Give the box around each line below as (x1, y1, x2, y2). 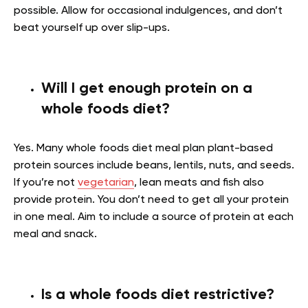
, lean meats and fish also (134, 177, 264, 188)
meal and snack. (14, 228, 97, 240)
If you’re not (14, 177, 78, 188)
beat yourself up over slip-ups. (14, 22, 170, 34)
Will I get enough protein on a (41, 80, 252, 96)
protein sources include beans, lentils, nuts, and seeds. (14, 159, 294, 171)
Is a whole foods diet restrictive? (41, 287, 274, 302)
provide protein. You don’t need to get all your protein (14, 194, 289, 206)
